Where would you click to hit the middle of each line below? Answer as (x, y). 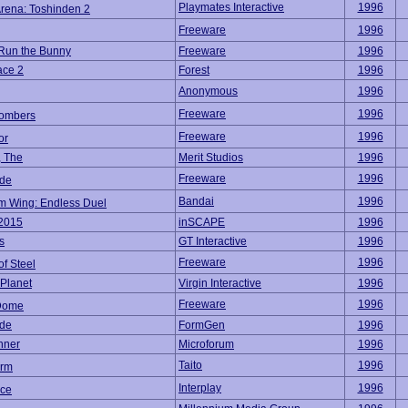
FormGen (202, 325)
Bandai (196, 201)
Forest (194, 70)
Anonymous (208, 91)
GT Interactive (213, 241)
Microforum (206, 344)
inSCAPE (202, 222)
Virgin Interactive (220, 283)
